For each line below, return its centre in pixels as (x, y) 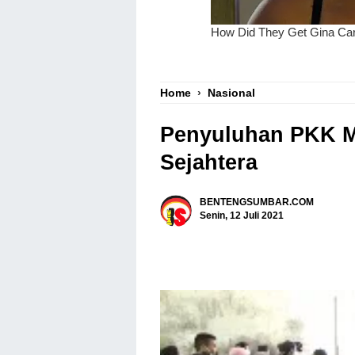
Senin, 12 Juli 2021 (242, 215)
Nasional (231, 93)
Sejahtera (209, 163)
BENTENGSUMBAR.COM (257, 202)
